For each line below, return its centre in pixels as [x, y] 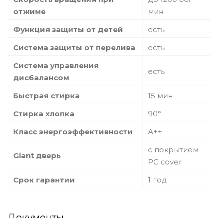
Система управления [56, 65]
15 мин [160, 95]
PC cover [165, 162]
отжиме [29, 11]
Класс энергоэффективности [73, 131]
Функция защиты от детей [68, 29]
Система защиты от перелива [74, 47]
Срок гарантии [44, 180]
